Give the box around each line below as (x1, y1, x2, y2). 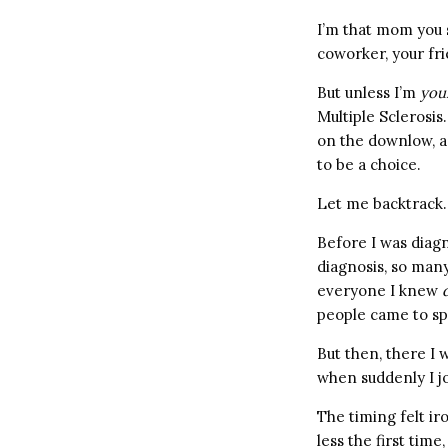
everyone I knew (317, 281, 442, 300)
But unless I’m (317, 83, 420, 102)
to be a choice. (317, 155, 421, 174)
